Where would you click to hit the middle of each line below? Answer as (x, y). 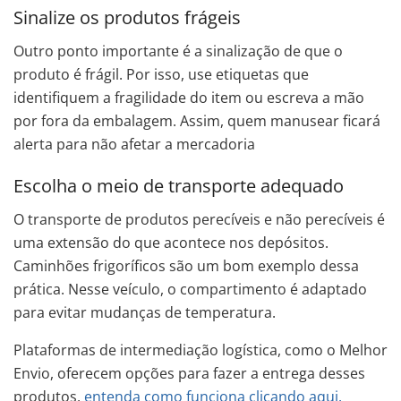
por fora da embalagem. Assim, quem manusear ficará (197, 120)
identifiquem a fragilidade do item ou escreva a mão (189, 97)
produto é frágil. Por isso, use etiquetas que (161, 74)
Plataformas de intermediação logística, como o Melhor (200, 350)
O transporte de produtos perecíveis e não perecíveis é (199, 219)
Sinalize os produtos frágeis (127, 17)
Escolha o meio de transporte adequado (179, 185)
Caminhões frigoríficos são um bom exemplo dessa (186, 265)
